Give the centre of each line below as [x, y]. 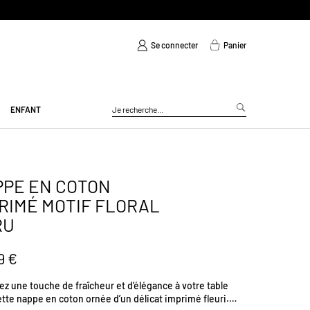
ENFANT [26, 109]
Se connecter [174, 45]
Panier [235, 45]
